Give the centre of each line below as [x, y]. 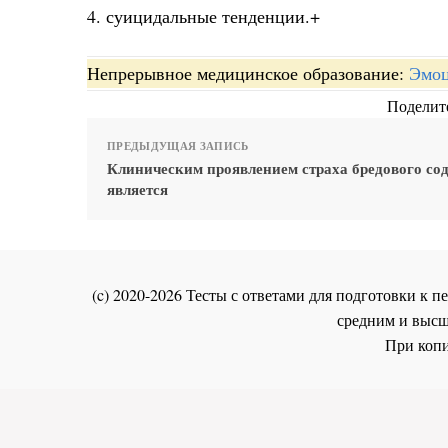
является [137, 189]
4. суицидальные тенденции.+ [203, 15]
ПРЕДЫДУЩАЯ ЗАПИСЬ [178, 146]
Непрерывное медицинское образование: [248, 73]
